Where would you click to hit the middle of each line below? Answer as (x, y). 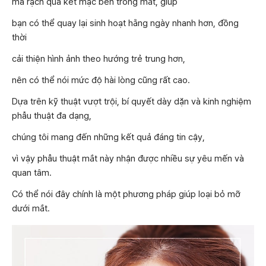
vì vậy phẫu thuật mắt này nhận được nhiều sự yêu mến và (128, 159)
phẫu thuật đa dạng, (52, 116)
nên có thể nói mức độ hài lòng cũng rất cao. (101, 80)
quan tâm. (32, 173)
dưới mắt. (31, 209)
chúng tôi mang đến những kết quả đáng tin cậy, (108, 137)
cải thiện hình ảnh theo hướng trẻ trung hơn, (99, 59)
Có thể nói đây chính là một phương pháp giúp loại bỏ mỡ (126, 194)
